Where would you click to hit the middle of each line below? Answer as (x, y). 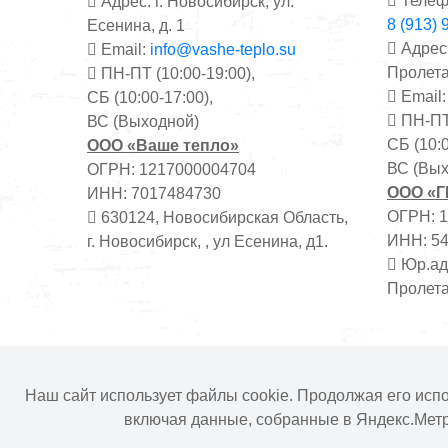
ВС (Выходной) (143, 121)
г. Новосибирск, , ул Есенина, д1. (207, 241)
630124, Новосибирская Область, (222, 217)
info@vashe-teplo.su (223, 49)
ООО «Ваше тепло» (163, 145)
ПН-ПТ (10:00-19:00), (176, 73)
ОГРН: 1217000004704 (171, 169)
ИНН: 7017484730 (154, 193)
